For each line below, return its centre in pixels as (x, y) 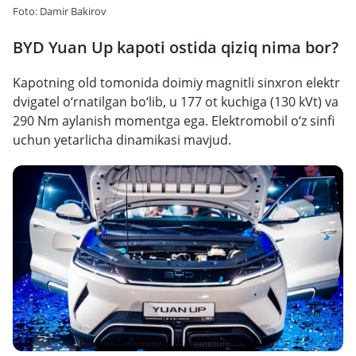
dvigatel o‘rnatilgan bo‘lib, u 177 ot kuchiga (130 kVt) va (176, 102)
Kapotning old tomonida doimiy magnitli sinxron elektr (176, 83)
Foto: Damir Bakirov (60, 11)
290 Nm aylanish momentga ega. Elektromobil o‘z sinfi (174, 121)
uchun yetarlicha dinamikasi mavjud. (122, 140)
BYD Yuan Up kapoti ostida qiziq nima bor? (176, 47)
